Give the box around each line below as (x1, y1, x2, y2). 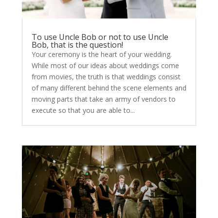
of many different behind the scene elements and (31, 83, 186, 92)
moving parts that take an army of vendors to (31, 94, 176, 104)
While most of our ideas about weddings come (31, 60, 179, 70)
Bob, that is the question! (31, 39, 123, 50)
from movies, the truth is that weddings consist (31, 72, 181, 81)
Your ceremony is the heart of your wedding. (31, 49, 172, 59)
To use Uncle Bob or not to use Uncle (31, 31, 168, 42)
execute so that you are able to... (31, 105, 135, 115)
